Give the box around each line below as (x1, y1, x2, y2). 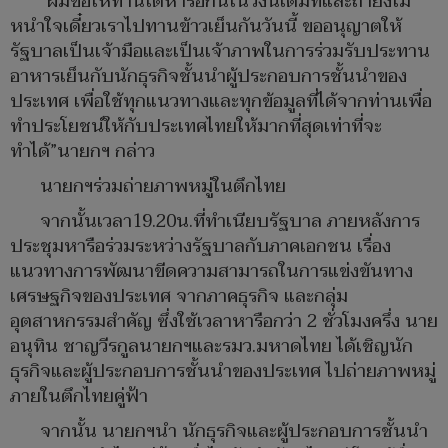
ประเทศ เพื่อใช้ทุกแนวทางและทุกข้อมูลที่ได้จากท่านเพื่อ (10, 86, 432, 118)
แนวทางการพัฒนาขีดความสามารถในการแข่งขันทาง (10, 256, 413, 288)
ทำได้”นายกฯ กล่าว (10, 136, 155, 168)
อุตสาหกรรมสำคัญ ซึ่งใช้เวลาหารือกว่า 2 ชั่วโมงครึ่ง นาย (10, 306, 438, 338)
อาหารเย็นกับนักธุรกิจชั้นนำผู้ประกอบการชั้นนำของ (10, 61, 407, 93)
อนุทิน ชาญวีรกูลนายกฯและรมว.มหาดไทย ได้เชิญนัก (10, 331, 413, 363)
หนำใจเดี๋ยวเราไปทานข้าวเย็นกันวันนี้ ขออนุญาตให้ (10, 11, 402, 43)
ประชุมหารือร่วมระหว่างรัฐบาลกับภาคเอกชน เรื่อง (10, 231, 391, 263)
